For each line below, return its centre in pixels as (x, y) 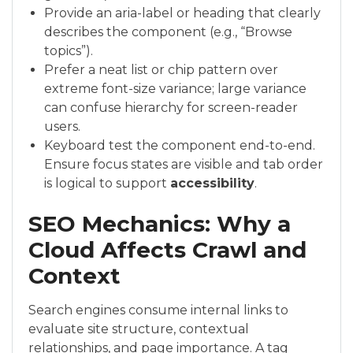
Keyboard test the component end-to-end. (180, 145)
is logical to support (107, 183)
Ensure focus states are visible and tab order (184, 164)
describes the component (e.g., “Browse (168, 32)
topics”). (69, 51)
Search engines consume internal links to (158, 310)
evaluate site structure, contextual (139, 329)
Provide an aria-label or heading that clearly (182, 13)
